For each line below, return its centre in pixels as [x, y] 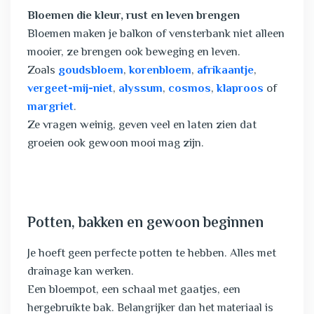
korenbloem [160, 71]
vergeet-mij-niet [70, 89]
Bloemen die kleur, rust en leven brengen [134, 16]
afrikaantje [225, 71]
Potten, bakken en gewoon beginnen [145, 224]
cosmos [190, 89]
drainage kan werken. [82, 272]
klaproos [240, 89]
